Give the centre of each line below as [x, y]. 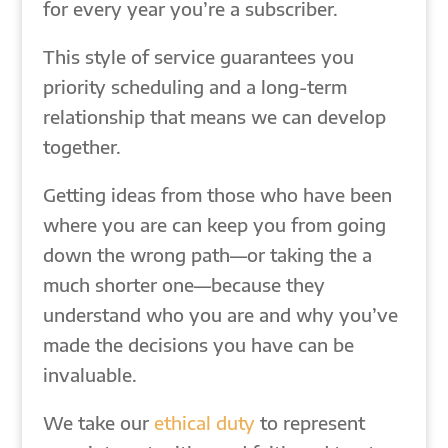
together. [81, 147]
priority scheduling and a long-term [194, 87]
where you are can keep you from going [214, 225]
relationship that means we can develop [214, 117]
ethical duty [204, 423]
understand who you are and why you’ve [220, 315]
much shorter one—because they [183, 285]
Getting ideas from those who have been [217, 195]
